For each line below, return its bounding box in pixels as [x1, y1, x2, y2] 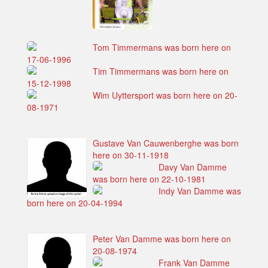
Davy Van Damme [159, 161, 227, 173]
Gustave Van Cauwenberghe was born [93, 137, 239, 150]
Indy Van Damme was [159, 185, 241, 197]
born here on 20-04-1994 [27, 197, 123, 209]
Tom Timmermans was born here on [93, 41, 231, 54]
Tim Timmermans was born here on [93, 65, 229, 78]
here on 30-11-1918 [93, 149, 169, 162]
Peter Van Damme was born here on [93, 233, 231, 245]
